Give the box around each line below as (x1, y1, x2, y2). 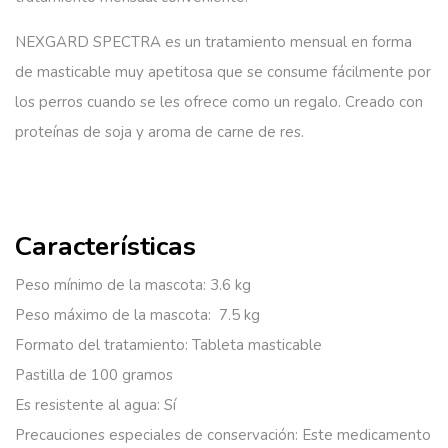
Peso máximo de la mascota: (15, 304, 211, 325)
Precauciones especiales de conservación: (15, 424, 298, 445)
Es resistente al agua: (15, 394, 160, 415)
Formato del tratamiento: (15, 334, 188, 355)
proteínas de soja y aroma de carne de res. (15, 122, 304, 142)
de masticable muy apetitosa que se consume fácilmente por (15, 62, 431, 82)
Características (15, 228, 196, 265)
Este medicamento (298, 424, 431, 445)
